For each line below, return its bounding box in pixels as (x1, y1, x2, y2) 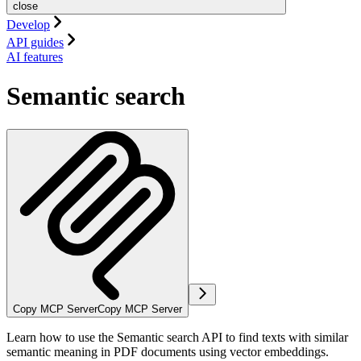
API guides (6, 35, 64, 49)
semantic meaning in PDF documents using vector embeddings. (6, 344, 329, 359)
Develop (6, 17, 50, 31)
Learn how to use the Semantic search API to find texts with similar (6, 330, 348, 344)
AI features (6, 49, 63, 64)
